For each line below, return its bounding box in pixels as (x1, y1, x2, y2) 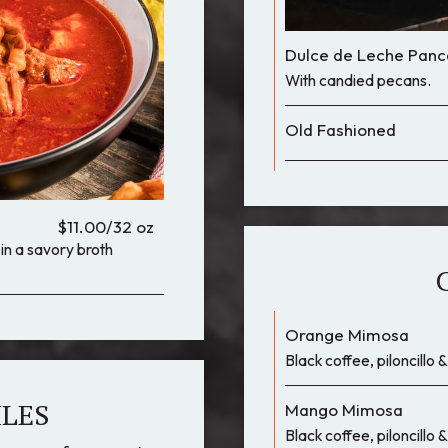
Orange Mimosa (285, 324, 409, 345)
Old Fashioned (285, 119, 396, 140)
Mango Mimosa (285, 399, 403, 420)
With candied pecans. (285, 69, 431, 90)
